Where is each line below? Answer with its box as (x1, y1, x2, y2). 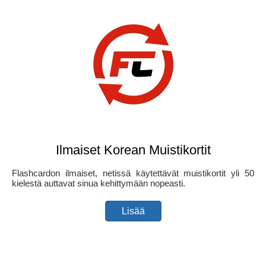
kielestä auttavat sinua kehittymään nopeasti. (12, 178, 185, 188)
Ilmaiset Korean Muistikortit (55, 142, 211, 157)
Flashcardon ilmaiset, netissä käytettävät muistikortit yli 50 (12, 167, 254, 178)
